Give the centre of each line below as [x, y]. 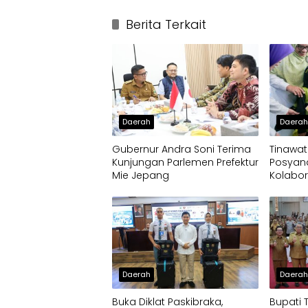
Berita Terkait [166, 24]
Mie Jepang [141, 176]
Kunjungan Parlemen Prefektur [185, 163]
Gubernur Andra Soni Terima [181, 150]
